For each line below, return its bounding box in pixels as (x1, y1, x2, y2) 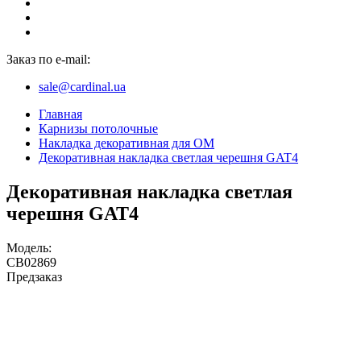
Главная (39, 107, 82, 122)
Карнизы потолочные (39, 122, 158, 136)
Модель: (6, 241, 52, 255)
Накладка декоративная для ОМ (39, 136, 214, 151)
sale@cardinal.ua (39, 80, 126, 94)
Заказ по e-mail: (6, 52, 90, 67)
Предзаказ (6, 270, 62, 284)
